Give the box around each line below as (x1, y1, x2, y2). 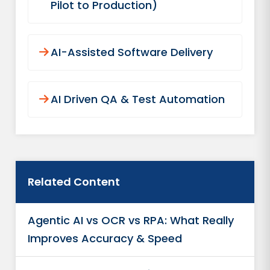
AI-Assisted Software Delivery (51, 45, 213, 60)
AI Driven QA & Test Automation (51, 92, 225, 107)
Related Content (28, 174, 121, 189)
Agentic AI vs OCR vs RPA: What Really (28, 213, 234, 228)
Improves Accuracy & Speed (28, 231, 183, 246)
